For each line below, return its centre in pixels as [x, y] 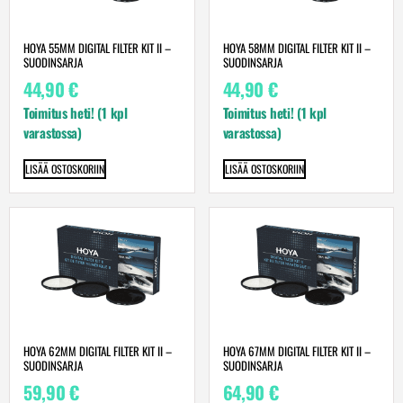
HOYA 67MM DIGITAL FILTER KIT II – [296, 351]
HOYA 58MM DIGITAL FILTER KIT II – [296, 48]
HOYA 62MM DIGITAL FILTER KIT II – [98, 351]
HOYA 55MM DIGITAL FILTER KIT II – [97, 48]
